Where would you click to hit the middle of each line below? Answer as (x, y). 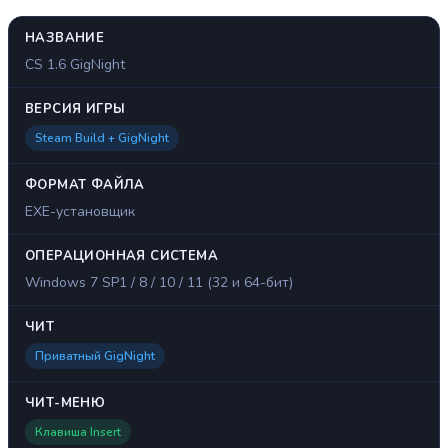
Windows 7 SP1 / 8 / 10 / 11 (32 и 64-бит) (159, 283)
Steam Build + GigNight (102, 138)
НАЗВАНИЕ (65, 38)
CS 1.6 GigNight (75, 65)
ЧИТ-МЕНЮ (65, 403)
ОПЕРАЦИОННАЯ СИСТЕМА (121, 256)
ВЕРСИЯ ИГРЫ (75, 109)
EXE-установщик (80, 212)
